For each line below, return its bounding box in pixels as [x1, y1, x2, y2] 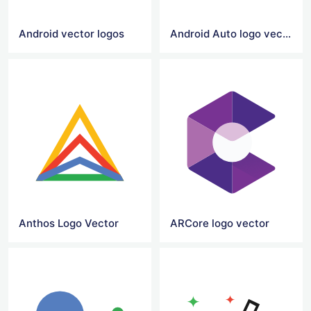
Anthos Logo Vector [19, 216, 119, 230]
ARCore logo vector [170, 216, 270, 230]
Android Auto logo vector [283, 27, 292, 41]
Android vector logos [19, 27, 124, 41]
